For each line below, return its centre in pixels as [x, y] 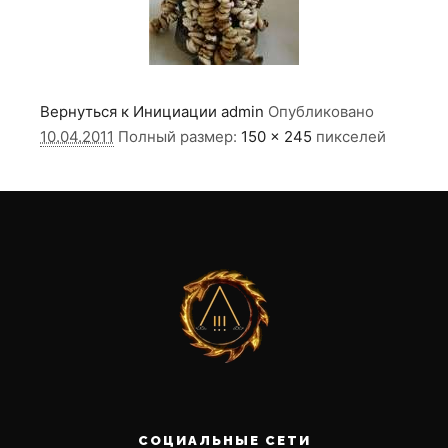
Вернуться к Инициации [128, 112]
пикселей [349, 137]
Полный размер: [179, 137]
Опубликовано [321, 112]
